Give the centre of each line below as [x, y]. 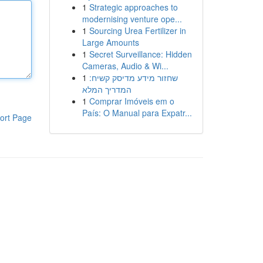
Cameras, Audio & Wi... [125, 66]
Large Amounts [110, 42]
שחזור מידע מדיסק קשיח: [133, 77]
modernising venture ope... [132, 19]
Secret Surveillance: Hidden [140, 54]
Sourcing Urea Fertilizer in [137, 31]
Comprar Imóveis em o [131, 101]
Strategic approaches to [133, 7]
